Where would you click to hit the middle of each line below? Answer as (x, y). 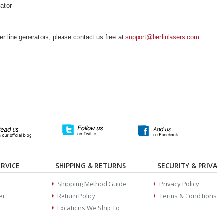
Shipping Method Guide (92, 184)
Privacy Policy (179, 184)
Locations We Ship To (89, 208)
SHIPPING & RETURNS (91, 166)
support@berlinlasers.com (162, 37)
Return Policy (77, 196)
